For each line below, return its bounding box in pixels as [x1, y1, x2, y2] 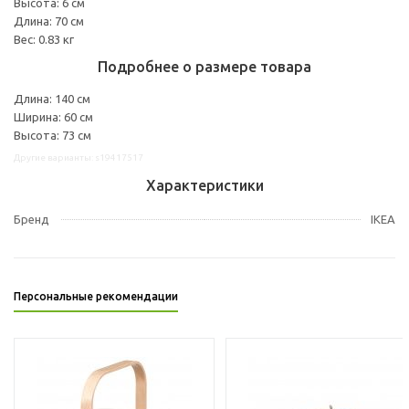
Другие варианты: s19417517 [14, 152, 143, 163]
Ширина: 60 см [14, 110, 93, 123]
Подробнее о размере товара [98, 58, 311, 75]
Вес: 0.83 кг [14, 32, 74, 46]
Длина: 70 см [14, 14, 84, 27]
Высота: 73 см [14, 128, 91, 142]
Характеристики [145, 176, 264, 194]
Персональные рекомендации [14, 289, 178, 302]
